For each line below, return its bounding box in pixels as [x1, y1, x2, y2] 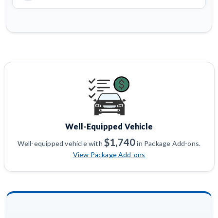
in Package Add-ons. [135, 139, 201, 147]
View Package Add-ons [73, 150, 145, 159]
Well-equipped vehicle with [17, 139, 105, 147]
